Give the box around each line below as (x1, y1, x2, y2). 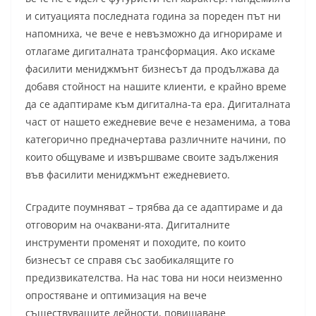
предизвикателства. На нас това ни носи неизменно (25, 271, 282, 285)
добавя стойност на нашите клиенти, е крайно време (25, 80, 286, 94)
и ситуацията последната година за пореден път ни (25, 9, 281, 23)
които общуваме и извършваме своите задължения (25, 150, 279, 164)
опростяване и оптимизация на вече (25, 288, 207, 303)
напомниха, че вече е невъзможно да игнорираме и (25, 27, 282, 41)
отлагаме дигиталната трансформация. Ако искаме (25, 44, 275, 59)
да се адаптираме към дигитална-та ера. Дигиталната (25, 97, 291, 111)
